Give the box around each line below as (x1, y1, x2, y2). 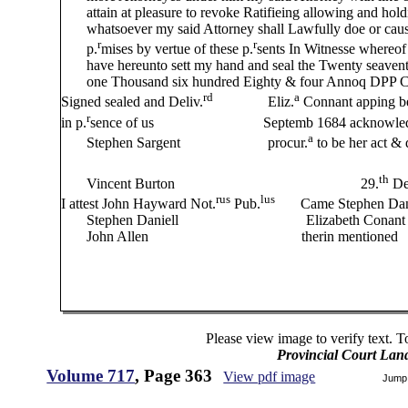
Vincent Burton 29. (61, 175, 380, 191)
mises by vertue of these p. (101, 41, 254, 57)
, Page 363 (135, 366, 213, 385)
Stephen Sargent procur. (61, 135, 309, 151)
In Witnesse (289, 41, 356, 57)
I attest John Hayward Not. (61, 196, 217, 212)
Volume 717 (46, 366, 136, 385)
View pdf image (223, 369, 316, 384)
